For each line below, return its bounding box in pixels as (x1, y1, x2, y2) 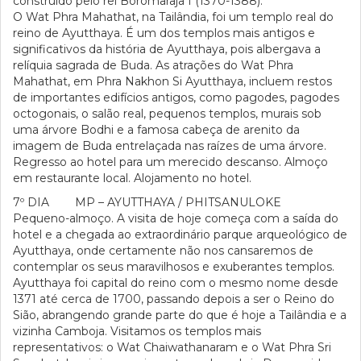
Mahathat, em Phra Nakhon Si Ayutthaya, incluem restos (13, 74, 332, 89)
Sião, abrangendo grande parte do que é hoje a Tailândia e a (13, 308, 346, 322)
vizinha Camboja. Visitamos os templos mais (13, 324, 261, 338)
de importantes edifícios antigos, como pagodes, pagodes (13, 90, 339, 105)
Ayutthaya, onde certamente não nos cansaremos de (13, 243, 313, 258)
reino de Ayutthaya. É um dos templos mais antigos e (13, 26, 315, 40)
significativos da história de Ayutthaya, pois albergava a (13, 42, 321, 56)
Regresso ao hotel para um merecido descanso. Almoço (13, 155, 328, 169)
